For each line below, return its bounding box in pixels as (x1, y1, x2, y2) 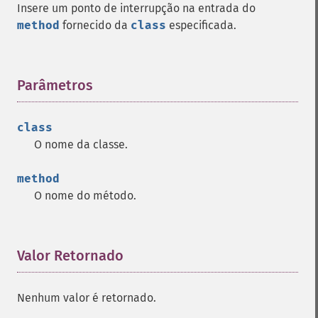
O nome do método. (34, 189, 136, 202)
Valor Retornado (17, 247, 124, 264)
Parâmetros (17, 77, 93, 94)
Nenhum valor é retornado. (17, 291, 156, 305)
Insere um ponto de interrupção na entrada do (17, 1, 256, 15)
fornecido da (60, 18, 131, 32)
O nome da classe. (34, 138, 128, 151)
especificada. (166, 18, 236, 32)
